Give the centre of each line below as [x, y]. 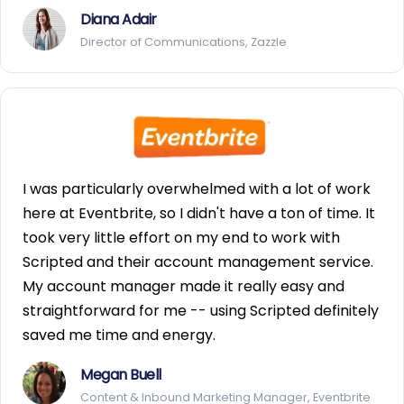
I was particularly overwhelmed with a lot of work [197, 188]
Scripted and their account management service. [198, 262]
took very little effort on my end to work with [181, 237]
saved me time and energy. [119, 335]
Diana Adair [119, 20]
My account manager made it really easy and [184, 286]
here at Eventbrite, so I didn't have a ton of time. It [199, 213]
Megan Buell [121, 374]
